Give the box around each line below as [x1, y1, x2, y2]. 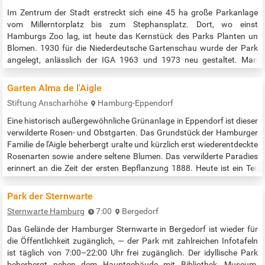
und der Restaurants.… [7, 91, 93, 101]
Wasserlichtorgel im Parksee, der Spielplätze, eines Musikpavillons [7, 79, 258, 89]
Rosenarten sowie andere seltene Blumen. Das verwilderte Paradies [7, 151, 258, 161]
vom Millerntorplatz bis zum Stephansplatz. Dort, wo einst [7, 20, 258, 30]
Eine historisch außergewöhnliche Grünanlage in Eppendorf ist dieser [7, 116, 258, 126]
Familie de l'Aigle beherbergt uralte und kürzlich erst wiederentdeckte [7, 140, 258, 150]
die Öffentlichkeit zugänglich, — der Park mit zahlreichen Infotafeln [7, 236, 258, 246]
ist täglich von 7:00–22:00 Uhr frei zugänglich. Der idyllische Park [7, 248, 258, 258]
